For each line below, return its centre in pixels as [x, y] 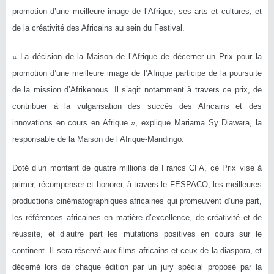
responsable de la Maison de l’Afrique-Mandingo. [98, 139]
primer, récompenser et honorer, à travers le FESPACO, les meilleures [137, 184]
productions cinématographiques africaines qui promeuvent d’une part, [137, 201]
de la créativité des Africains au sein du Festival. [98, 28]
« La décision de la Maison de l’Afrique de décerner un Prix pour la [137, 57]
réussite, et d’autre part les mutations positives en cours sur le [137, 234]
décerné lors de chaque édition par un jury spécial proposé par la [137, 267]
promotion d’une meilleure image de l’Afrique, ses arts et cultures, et [137, 11]
